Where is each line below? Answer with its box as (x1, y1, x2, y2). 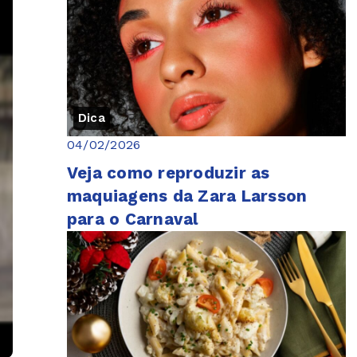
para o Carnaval (67, 209, 199, 229)
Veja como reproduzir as (67, 163, 270, 182)
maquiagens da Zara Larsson (67, 186, 308, 206)
